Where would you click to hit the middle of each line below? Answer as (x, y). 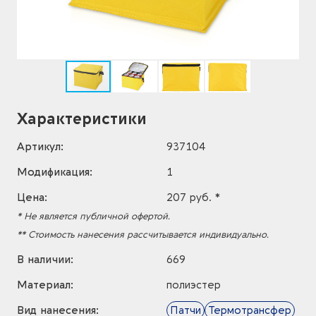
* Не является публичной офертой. (93, 216)
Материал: (45, 285)
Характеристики (82, 119)
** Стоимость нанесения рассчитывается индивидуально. (143, 235)
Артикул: (40, 147)
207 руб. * (193, 197)
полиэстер (194, 285)
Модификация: (55, 172)
